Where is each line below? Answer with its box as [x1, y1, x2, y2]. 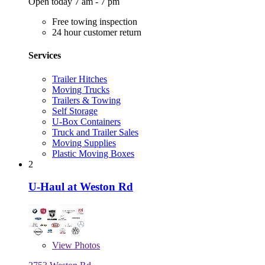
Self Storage [52, 105, 98, 116]
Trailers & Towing [52, 95, 121, 105]
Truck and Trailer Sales [52, 127, 138, 137]
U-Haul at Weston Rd [28, 180, 133, 193]
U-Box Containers [52, 116, 121, 127]
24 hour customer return [52, 27, 141, 38]
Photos [72, 240, 100, 251]
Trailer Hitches [52, 73, 107, 84]
